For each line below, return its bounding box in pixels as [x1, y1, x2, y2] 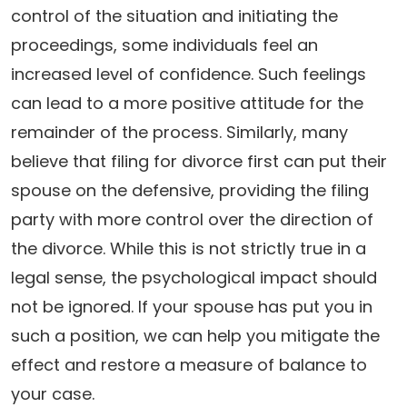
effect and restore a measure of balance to [11, 353, 367, 376]
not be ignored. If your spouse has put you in [11, 295, 372, 318]
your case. [11, 382, 94, 405]
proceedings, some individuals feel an [11, 34, 318, 56]
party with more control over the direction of [11, 208, 373, 231]
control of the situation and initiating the [11, 5, 338, 27]
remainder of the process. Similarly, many [11, 121, 348, 144]
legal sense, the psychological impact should [11, 266, 377, 289]
